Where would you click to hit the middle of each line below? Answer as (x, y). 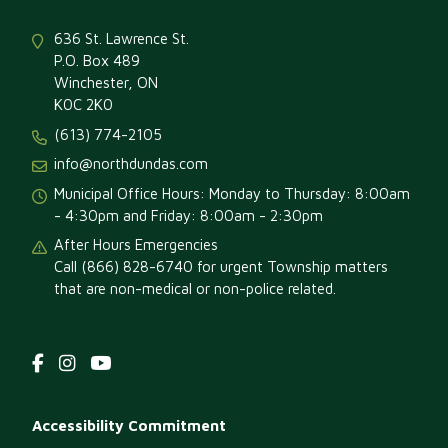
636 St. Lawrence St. (122, 39)
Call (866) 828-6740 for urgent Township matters (221, 267)
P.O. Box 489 (97, 61)
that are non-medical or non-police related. (195, 289)
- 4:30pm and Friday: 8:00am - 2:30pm (189, 215)
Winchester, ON (106, 83)
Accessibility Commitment (128, 425)
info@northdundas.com (131, 164)
